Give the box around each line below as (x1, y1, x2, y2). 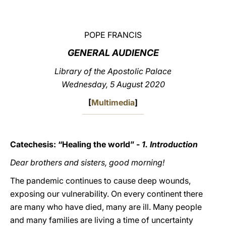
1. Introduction (142, 139, 198, 149)
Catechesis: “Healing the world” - (10, 139, 142, 149)
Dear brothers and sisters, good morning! (10, 157, 164, 167)
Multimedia (91, 97, 135, 107)
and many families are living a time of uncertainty (10, 215, 193, 225)
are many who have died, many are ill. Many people (10, 202, 202, 212)
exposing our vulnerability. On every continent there (10, 189, 203, 199)
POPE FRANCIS (84, 30, 142, 40)
